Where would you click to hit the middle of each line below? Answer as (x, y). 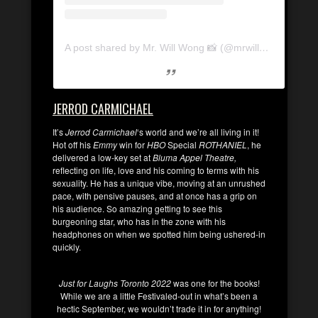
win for (133, 144)
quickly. (67, 246)
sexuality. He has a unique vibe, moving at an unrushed (159, 182)
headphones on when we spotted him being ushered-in (159, 234)
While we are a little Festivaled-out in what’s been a (159, 295)
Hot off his (73, 144)
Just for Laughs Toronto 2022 (115, 283)
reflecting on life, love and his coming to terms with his (156, 170)
